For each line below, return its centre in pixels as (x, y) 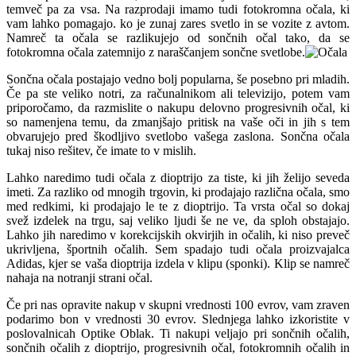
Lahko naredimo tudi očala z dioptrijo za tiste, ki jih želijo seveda (178, 177)
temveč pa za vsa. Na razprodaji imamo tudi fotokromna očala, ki (178, 9)
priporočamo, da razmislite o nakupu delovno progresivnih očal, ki (178, 107)
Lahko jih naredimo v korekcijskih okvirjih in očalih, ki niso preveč (178, 234)
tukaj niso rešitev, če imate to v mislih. (101, 150)
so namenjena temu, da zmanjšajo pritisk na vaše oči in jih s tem (178, 122)
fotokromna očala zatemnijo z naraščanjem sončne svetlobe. (156, 52)
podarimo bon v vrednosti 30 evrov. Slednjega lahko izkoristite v (178, 319)
